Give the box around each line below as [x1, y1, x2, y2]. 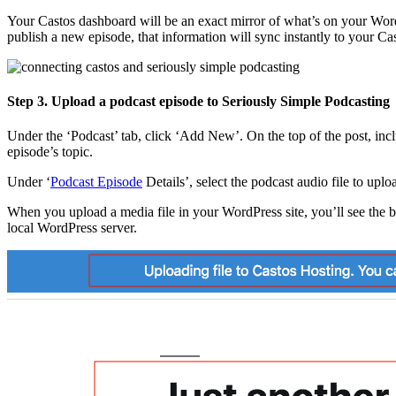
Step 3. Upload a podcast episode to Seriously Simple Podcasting [7, 94, 390, 110]
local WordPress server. [7, 220, 137, 236]
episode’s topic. [7, 144, 93, 160]
